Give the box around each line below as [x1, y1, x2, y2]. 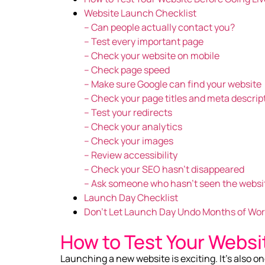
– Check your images [84, 134, 175, 147]
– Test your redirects [84, 106, 174, 119]
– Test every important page [84, 35, 203, 48]
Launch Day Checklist [84, 191, 178, 204]
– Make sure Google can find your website [84, 77, 261, 91]
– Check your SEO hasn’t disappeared [84, 163, 244, 176]
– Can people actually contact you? [84, 21, 235, 34]
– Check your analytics [84, 120, 182, 133]
